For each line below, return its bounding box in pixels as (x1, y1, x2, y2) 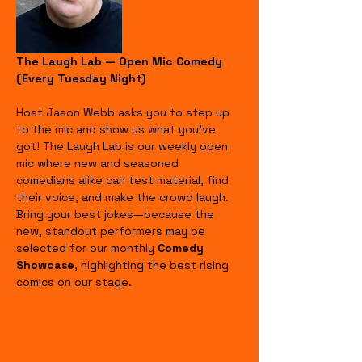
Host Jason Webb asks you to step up (16, 104, 233, 120)
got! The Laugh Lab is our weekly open (16, 138, 231, 154)
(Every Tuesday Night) (16, 70, 145, 86)
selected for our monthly (16, 240, 158, 255)
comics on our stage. (16, 274, 132, 289)
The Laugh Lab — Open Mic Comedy (16, 53, 225, 69)
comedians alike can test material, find (16, 172, 232, 187)
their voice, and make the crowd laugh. (16, 189, 232, 204)
